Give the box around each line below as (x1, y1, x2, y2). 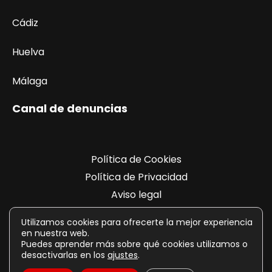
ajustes (107, 249, 138, 261)
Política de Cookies (90, 152, 182, 166)
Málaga (12, 74, 47, 88)
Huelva (12, 45, 44, 59)
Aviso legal (110, 188, 161, 202)
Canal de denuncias (12, 101, 127, 116)
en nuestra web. (21, 227, 89, 239)
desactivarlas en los (21, 249, 107, 261)
